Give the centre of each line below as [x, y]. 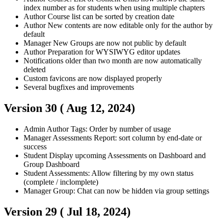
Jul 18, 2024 [97, 211]
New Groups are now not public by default [120, 43]
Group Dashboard [52, 164]
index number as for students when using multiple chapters [114, 7]
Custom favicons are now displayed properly [93, 78]
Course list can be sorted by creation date [111, 16]
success [35, 146]
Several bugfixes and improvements [79, 87]
